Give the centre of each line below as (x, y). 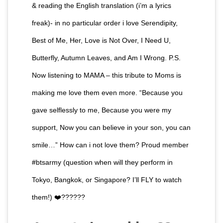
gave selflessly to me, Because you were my (102, 110)
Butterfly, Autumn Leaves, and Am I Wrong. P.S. (106, 57)
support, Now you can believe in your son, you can (111, 127)
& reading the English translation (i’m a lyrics (102, 5)
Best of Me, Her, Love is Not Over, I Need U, (101, 40)
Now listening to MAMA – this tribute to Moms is (107, 75)
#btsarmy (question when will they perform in (102, 162)
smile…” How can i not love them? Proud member (110, 145)
